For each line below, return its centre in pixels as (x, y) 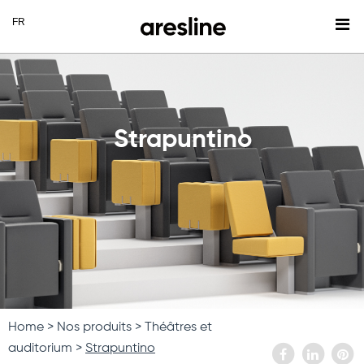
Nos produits (94, 328)
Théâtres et (178, 328)
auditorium (40, 349)
